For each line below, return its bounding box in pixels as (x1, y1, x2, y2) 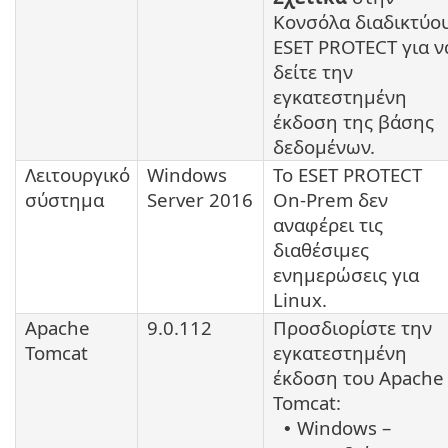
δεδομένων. (273, 133, 375, 159)
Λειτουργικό (25, 161, 130, 187)
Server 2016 (147, 186, 253, 212)
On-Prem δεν (273, 186, 388, 212)
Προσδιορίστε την (273, 314, 432, 340)
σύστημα (25, 186, 104, 212)
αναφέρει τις (273, 211, 383, 237)
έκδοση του (273, 364, 379, 390)
